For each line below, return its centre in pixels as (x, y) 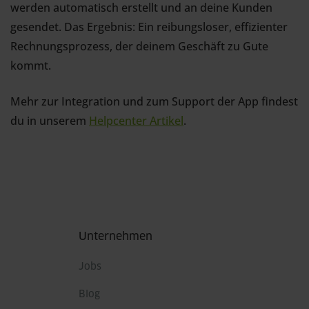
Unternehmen (116, 237)
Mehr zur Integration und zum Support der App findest (154, 102)
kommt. (31, 66)
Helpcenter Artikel (136, 121)
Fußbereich (41, 234)
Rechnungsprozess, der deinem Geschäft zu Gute (139, 47)
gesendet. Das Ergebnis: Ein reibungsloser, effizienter (149, 27)
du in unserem (50, 121)
